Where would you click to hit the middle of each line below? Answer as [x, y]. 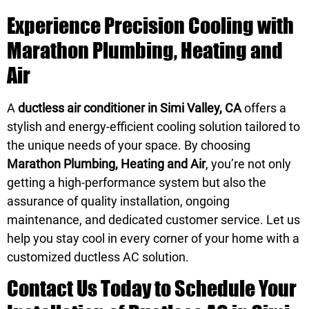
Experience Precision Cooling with [150, 25]
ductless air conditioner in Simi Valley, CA [130, 108]
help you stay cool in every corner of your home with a [153, 238]
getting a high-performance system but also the [137, 182]
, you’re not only [248, 163]
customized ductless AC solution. [98, 257]
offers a [264, 108]
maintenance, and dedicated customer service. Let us [153, 219]
